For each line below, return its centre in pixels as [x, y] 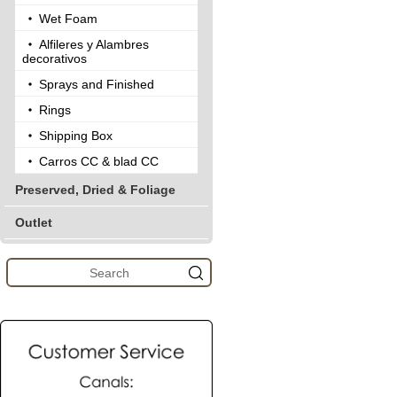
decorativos [54, 58]
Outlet [34, 222]
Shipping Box [76, 136]
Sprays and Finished [97, 84]
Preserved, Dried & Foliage [95, 190]
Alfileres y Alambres [94, 44]
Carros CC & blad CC [99, 161]
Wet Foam [68, 19]
